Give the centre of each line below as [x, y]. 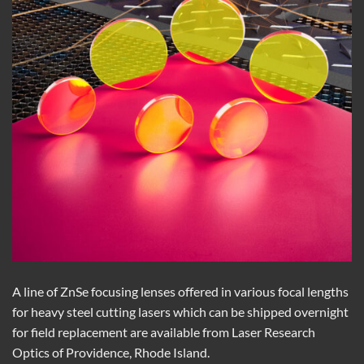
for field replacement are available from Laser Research [164, 331]
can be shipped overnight [277, 311]
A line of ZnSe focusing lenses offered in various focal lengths [180, 291]
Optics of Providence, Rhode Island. [111, 352]
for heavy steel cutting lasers [93, 311]
